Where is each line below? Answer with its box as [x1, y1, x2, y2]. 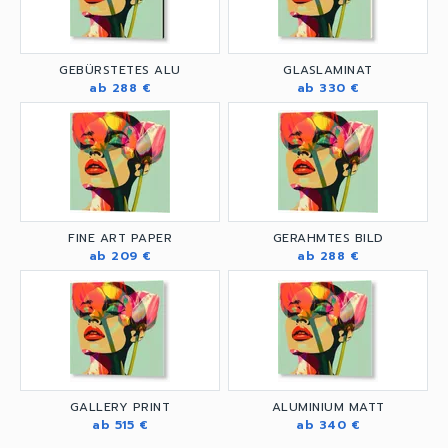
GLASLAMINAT [283, 60, 373, 79]
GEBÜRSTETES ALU [59, 60, 181, 79]
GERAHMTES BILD [272, 229, 384, 248]
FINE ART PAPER [68, 229, 172, 248]
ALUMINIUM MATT [271, 398, 385, 417]
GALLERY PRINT [69, 398, 171, 417]
